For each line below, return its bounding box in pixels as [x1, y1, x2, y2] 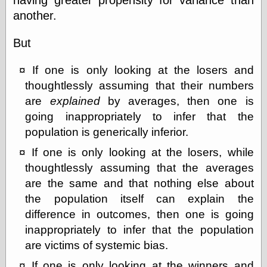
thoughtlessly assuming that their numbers [25, 79, 254, 92]
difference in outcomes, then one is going [25, 207, 254, 221]
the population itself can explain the [25, 192, 254, 205]
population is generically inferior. [25, 125, 189, 138]
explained [49, 94, 100, 107]
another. [13, 8, 57, 22]
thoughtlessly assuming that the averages [25, 161, 254, 174]
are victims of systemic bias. [25, 238, 169, 252]
